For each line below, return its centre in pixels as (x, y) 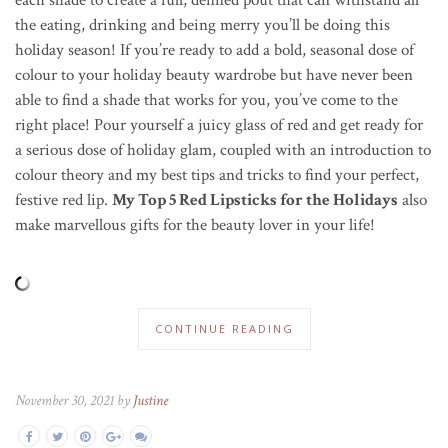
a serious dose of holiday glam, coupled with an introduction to (223, 149)
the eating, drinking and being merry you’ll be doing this (202, 24)
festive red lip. (63, 199)
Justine (150, 400)
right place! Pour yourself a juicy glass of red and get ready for (219, 124)
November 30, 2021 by (74, 400)
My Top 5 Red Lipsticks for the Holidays (255, 199)
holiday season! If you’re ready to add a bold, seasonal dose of (214, 49)
